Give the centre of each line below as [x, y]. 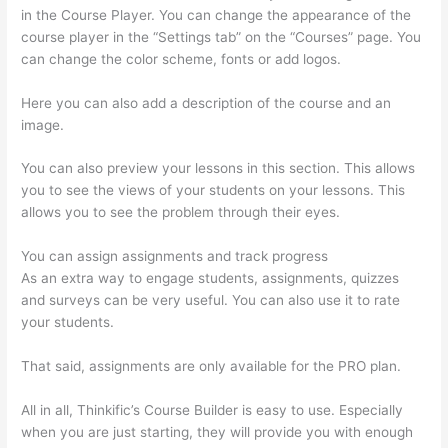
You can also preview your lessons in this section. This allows [218, 168]
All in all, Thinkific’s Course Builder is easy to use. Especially [212, 410]
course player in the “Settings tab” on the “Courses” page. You [221, 36]
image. [43, 124]
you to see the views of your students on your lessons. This [213, 190]
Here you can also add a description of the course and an [206, 102]
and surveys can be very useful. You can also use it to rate [211, 300]
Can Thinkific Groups [185, 322]
